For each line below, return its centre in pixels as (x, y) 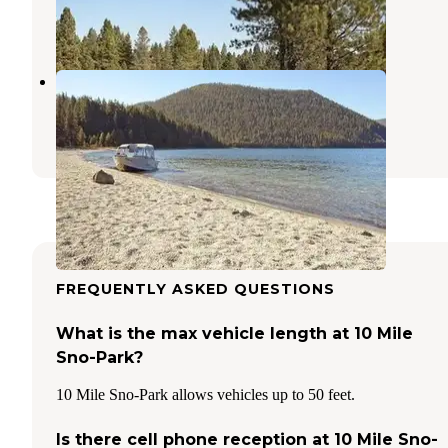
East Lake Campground (166, 80)
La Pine (83, 105)
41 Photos (279, 130)
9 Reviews (193, 130)
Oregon (145, 105)
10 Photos (92, 24)
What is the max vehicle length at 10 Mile (234, 333)
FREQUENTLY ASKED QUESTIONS (195, 288)
